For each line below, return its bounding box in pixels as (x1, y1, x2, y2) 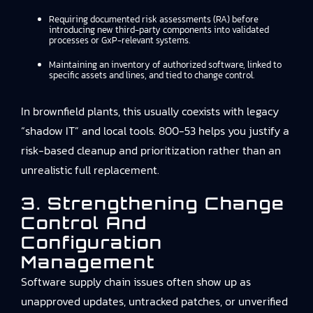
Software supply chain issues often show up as (21, 273, 251, 290)
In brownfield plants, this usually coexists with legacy (21, 103, 279, 119)
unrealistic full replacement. (21, 161, 159, 178)
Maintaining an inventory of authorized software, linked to (49, 58, 282, 71)
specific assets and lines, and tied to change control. (49, 68, 254, 82)
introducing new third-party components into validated (49, 23, 269, 36)
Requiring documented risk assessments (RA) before (49, 13, 259, 26)
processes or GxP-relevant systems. (49, 34, 190, 47)
